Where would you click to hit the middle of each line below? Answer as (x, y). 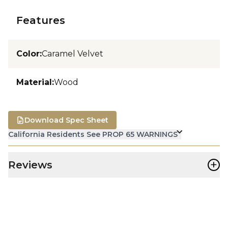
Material (34, 82)
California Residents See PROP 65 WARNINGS (93, 134)
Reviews (30, 165)
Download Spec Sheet (66, 120)
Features (41, 20)
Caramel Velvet (73, 53)
